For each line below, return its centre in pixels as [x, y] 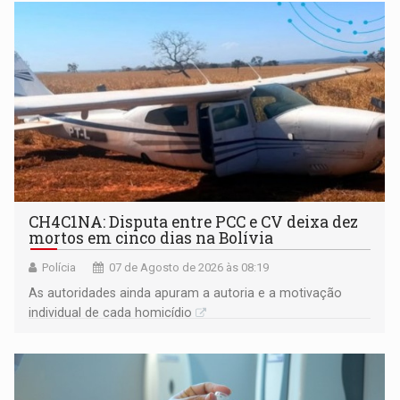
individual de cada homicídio [111, 313]
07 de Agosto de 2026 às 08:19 [189, 268]
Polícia [59, 268]
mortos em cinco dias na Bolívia [151, 238]
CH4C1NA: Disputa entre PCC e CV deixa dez [194, 222]
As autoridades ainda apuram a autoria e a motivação [186, 293]
